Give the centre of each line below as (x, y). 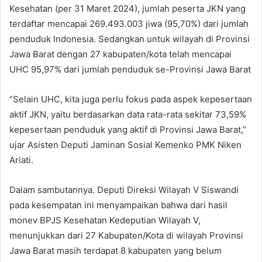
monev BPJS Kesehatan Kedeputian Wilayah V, (105, 220)
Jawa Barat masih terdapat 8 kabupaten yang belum (116, 251)
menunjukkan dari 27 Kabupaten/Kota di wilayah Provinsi (126, 236)
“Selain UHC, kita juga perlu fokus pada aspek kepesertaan (131, 99)
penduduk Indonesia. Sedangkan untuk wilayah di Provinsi (130, 39)
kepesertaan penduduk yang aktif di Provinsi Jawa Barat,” (128, 130)
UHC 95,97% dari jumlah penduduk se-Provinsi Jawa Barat (130, 70)
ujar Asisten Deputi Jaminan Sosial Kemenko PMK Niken (125, 145)
